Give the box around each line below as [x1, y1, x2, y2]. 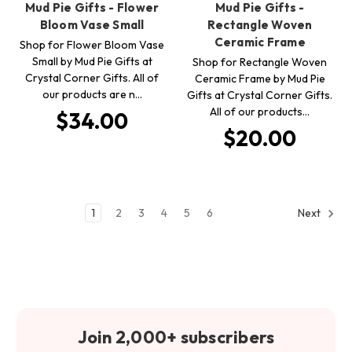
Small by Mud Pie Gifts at [31, 53, 152, 68]
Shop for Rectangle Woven [192, 54, 328, 69]
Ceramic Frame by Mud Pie [194, 71, 325, 86]
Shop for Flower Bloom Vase [20, 37, 165, 52]
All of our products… [210, 104, 310, 119]
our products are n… [42, 86, 142, 101]
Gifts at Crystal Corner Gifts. [187, 87, 333, 102]
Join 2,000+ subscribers [77, 325, 275, 348]
